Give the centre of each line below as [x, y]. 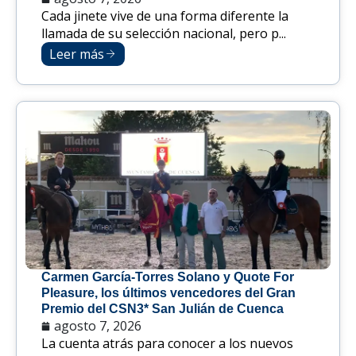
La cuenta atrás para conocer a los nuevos [167, 344]
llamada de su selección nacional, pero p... [164, 34]
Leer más [77, 54]
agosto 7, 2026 [98, 326]
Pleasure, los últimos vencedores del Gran [168, 293]
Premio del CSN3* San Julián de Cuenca [163, 309]
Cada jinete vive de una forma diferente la [165, 16]
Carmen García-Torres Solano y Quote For [168, 277]
